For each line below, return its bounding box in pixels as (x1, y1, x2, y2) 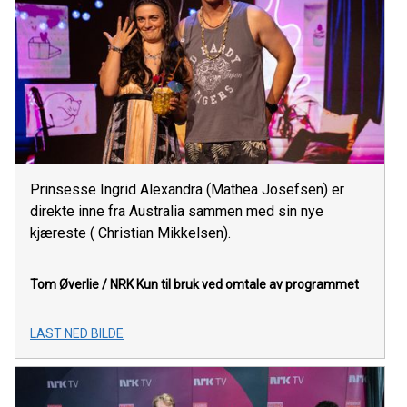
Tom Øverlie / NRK (30, 277, 134, 293)
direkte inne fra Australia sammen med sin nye (30, 203, 323, 221)
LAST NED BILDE (30, 326, 124, 342)
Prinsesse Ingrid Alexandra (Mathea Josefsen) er (30, 181, 344, 199)
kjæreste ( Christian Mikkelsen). (30, 224, 231, 243)
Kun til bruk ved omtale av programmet (136, 277, 359, 293)
